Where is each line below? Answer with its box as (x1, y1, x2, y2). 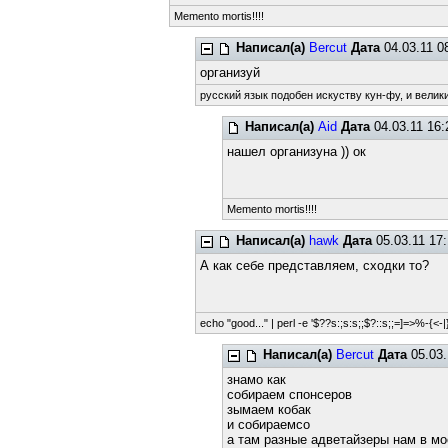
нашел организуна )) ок (226, 144, 366, 159)
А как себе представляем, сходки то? (200, 258, 430, 273)
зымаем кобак (226, 402, 311, 417)
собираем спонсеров (226, 387, 352, 402)
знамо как (226, 372, 286, 387)
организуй (200, 65, 261, 80)
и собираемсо (226, 417, 310, 432)
